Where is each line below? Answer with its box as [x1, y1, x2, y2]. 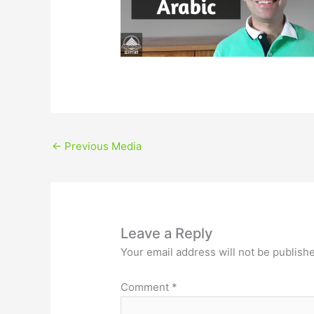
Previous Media [62, 139, 142, 153]
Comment [121, 280, 172, 294]
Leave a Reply [121, 225, 213, 243]
